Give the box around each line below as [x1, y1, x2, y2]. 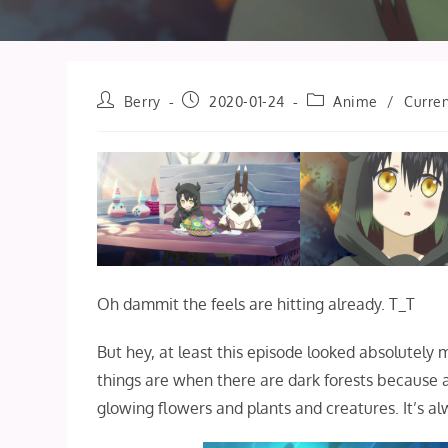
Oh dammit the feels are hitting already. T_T [97, 294, 416, 315]
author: [96, 110, 146, 127]
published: [181, 110, 254, 127]
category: [305, 110, 371, 127]
